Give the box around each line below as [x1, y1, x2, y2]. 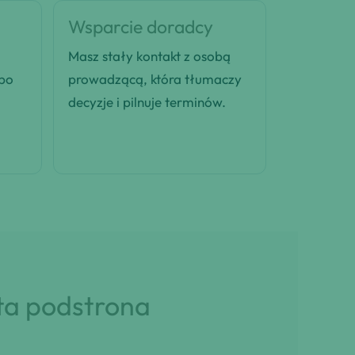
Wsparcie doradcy [67, 15, 213, 39]
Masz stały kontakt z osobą [67, 48, 231, 65]
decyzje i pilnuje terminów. [67, 94, 226, 111]
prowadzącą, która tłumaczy [67, 71, 242, 88]
